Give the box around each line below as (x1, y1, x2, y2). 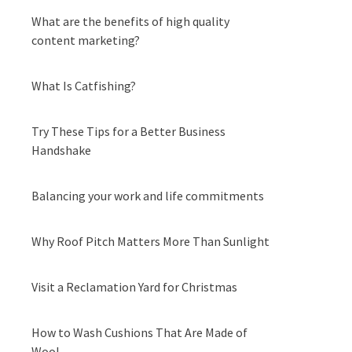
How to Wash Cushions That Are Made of (31, 324, 247, 340)
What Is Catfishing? (31, 78, 136, 93)
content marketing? (31, 32, 140, 48)
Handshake (31, 142, 91, 158)
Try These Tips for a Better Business (31, 123, 225, 139)
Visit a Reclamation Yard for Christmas (31, 279, 237, 295)
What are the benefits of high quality (31, 13, 229, 29)
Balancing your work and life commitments (31, 188, 264, 203)
